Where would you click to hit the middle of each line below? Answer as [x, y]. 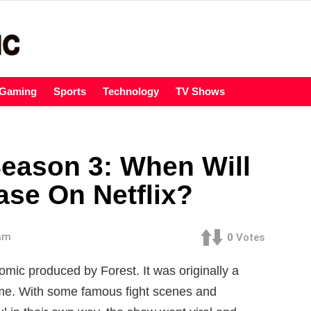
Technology [131, 92]
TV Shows [200, 92]
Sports [70, 92]
